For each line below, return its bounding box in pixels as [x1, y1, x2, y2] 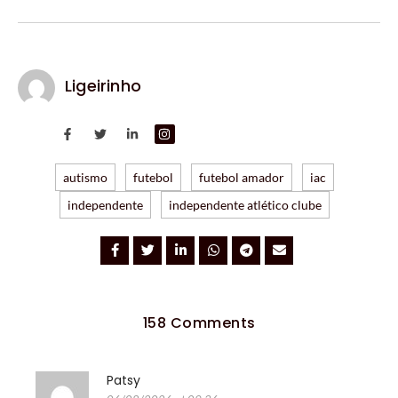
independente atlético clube [168, 196, 322, 212]
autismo [62, 169, 107, 185]
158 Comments [142, 312, 256, 333]
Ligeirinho [65, 74, 141, 97]
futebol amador [198, 169, 284, 185]
